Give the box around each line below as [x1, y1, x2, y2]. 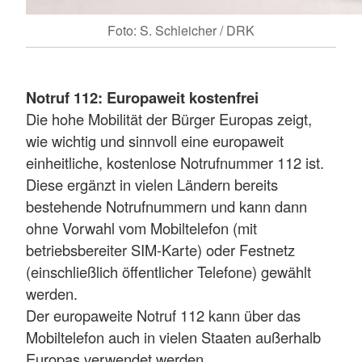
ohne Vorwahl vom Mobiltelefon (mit [26, 217, 257, 238]
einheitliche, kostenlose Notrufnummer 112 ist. [26, 151, 324, 173]
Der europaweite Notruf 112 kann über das [26, 304, 301, 326]
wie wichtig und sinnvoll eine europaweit [26, 129, 284, 151]
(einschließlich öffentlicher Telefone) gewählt [26, 260, 311, 282]
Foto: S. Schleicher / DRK [107, 20, 255, 40]
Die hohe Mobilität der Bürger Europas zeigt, [26, 107, 312, 129]
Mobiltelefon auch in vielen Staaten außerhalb [26, 326, 321, 347]
